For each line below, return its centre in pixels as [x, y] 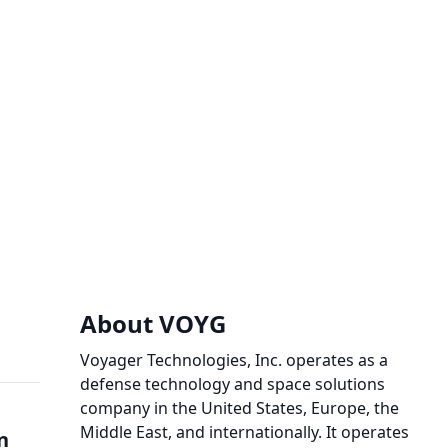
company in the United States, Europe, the [239, 408]
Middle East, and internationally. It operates [244, 432]
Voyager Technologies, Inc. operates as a [234, 360]
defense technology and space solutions [232, 384]
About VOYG [153, 323]
